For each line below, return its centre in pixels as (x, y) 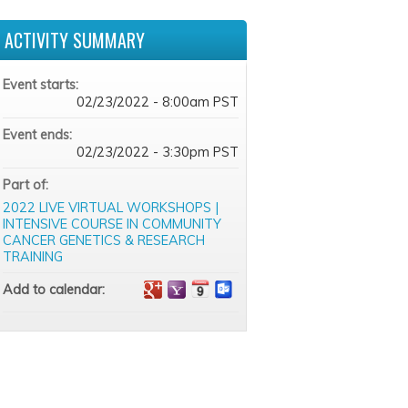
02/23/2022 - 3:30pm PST (158, 152)
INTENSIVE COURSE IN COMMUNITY (112, 224)
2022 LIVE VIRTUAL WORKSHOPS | (110, 208)
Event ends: (39, 135)
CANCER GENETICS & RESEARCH (103, 240)
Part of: (27, 185)
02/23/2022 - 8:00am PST (158, 102)
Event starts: (42, 85)
